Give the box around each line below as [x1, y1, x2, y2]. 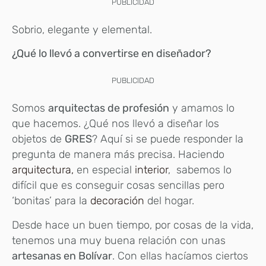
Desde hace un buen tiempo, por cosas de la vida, [12, 218, 254, 232]
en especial [74, 163, 135, 177]
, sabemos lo [168, 163, 232, 177]
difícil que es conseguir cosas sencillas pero [12, 179, 224, 192]
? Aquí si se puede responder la [92, 132, 243, 146]
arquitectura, [12, 163, 74, 177]
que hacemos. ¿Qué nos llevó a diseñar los [12, 117, 219, 131]
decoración [90, 194, 144, 208]
